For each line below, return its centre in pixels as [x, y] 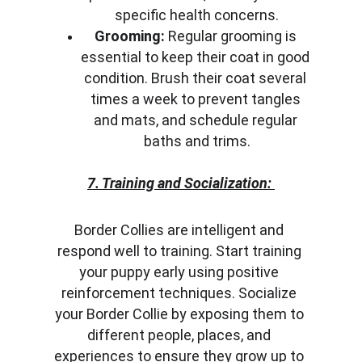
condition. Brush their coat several [197, 78]
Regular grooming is [232, 36]
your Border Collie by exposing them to [181, 314]
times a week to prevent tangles [197, 99]
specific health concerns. [197, 15]
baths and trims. [197, 141]
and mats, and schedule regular [197, 120]
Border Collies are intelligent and [181, 230]
